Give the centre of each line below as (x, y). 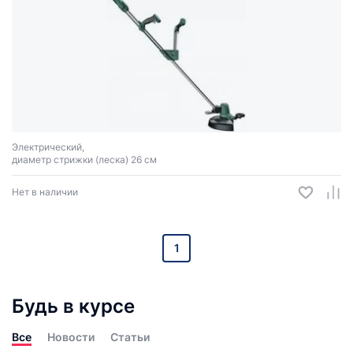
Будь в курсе (73, 306)
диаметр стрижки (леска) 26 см (84, 160)
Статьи (130, 337)
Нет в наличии (45, 192)
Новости (71, 337)
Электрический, (48, 147)
